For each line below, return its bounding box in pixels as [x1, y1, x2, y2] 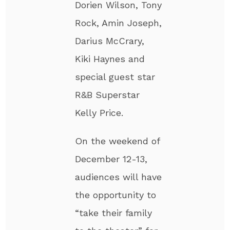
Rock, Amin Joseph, [75, 17, 162, 28]
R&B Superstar [75, 89, 140, 100]
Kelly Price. [75, 107, 124, 118]
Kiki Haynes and [75, 53, 145, 64]
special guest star [75, 71, 156, 82]
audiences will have [75, 171, 162, 182]
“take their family [75, 207, 152, 218]
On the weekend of [75, 135, 160, 146]
